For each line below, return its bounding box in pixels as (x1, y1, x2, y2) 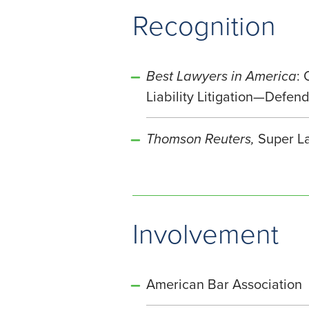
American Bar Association (146, 274, 302, 294)
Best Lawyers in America (146, 66, 297, 86)
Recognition (132, 6, 276, 43)
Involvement (132, 214, 279, 252)
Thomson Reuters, (146, 128, 255, 149)
